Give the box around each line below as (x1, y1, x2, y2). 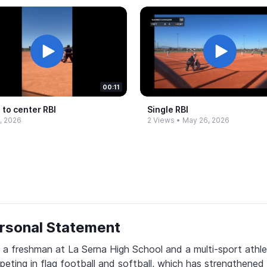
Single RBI (147, 104, 188, 114)
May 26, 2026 (182, 115, 229, 125)
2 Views (147, 115, 175, 125)
